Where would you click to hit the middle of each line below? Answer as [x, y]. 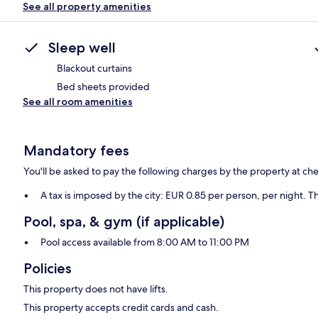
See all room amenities [78, 102]
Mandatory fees [77, 151]
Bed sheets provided [103, 87]
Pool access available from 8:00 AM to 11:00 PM [145, 242]
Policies [48, 269]
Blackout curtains [94, 68]
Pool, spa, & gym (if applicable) [124, 222]
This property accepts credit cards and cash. [121, 308]
